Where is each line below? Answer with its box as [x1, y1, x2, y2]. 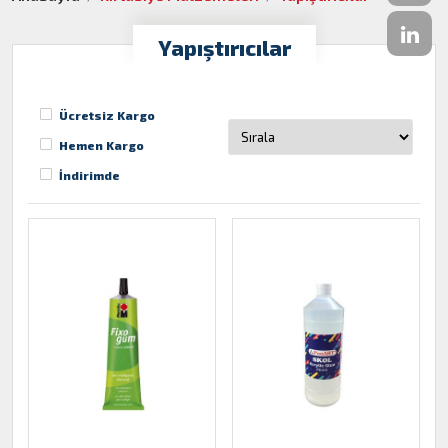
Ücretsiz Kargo [59, 108, 156, 122]
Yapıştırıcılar [157, 35, 291, 60]
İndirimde [59, 168, 121, 182]
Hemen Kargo [59, 138, 145, 152]
